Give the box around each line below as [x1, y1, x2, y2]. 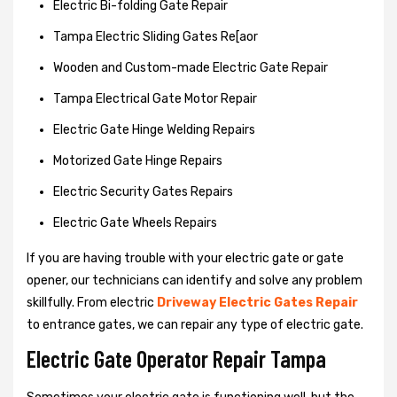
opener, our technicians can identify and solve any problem [27, 272, 362, 288]
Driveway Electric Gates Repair [157, 294, 358, 310]
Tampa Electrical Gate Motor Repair [53, 90, 257, 106]
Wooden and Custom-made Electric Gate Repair [53, 59, 328, 75]
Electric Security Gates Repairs [53, 183, 233, 199]
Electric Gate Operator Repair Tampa [27, 344, 326, 372]
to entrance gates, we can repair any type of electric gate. [27, 316, 363, 332]
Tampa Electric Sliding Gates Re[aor [53, 28, 258, 44]
